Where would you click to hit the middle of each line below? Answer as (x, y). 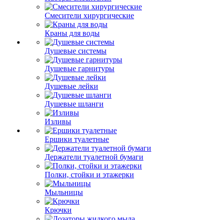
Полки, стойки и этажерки (89, 175)
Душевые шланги (74, 104)
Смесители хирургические (89, 15)
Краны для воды (72, 33)
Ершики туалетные (77, 139)
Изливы (58, 122)
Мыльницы (64, 192)
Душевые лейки (71, 86)
